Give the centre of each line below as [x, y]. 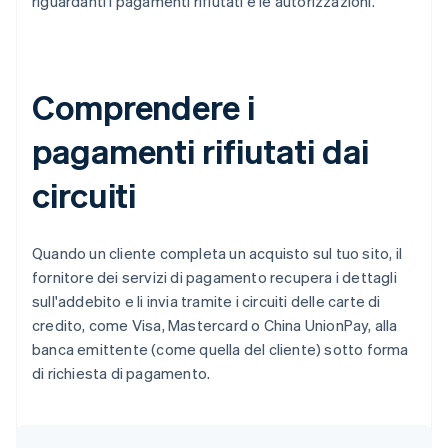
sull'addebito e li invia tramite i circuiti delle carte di [206, 301]
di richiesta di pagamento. [121, 373]
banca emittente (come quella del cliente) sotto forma [220, 349]
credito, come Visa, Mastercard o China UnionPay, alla [215, 325]
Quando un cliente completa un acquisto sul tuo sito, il [217, 253]
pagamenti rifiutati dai [200, 151]
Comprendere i [143, 107]
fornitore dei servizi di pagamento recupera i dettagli [214, 277]
